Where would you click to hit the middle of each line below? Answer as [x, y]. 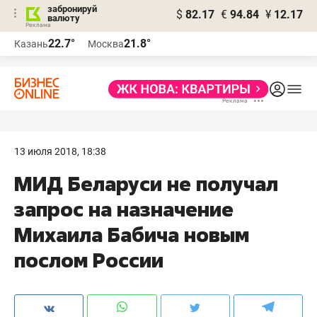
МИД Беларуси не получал [146, 184]
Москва [106, 44]
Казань [31, 44]
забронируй [72, 9]
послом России [89, 260]
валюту [64, 18]
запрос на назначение [124, 209]
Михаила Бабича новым [132, 235]
